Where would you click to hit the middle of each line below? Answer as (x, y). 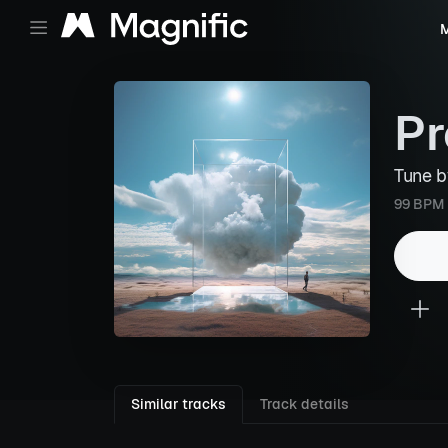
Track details (304, 404)
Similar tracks (178, 404)
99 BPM (419, 204)
